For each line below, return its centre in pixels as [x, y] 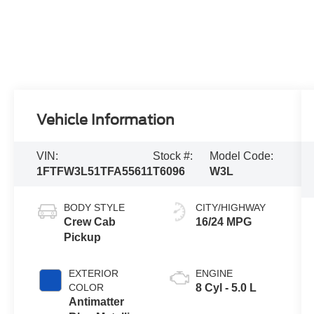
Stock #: [173, 156]
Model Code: [242, 156]
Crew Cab [90, 221]
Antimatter [97, 301]
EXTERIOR [94, 273]
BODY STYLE [95, 207]
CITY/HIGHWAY [230, 207]
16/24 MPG [223, 221]
